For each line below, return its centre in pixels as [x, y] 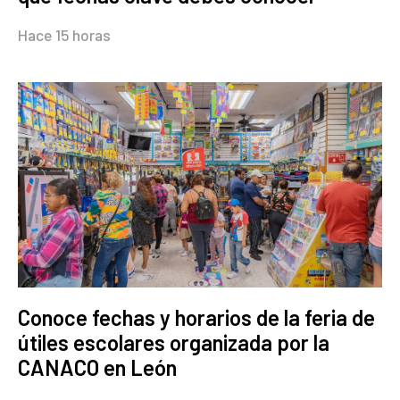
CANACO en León [97, 367]
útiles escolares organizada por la [174, 342]
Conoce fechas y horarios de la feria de [196, 317]
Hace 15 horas [64, 35]
